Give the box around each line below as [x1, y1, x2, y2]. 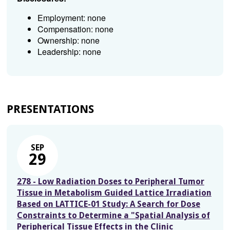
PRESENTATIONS [6, 103, 94, 116]
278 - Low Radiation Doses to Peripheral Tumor [16, 177, 204, 186]
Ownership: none [37, 34, 100, 46]
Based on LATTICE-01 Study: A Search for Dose [16, 199, 200, 209]
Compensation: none [37, 23, 113, 35]
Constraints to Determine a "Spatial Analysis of [16, 210, 210, 220]
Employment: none [37, 12, 106, 24]
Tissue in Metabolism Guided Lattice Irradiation [16, 188, 212, 198]
